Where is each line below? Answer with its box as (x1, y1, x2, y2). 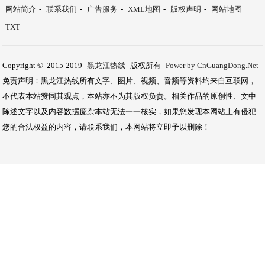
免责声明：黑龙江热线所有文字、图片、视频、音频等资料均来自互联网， (2, 76, 257, 85)
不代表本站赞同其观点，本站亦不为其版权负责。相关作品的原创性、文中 (2, 92, 257, 101)
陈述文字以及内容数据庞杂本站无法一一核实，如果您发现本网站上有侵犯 (2, 107, 257, 116)
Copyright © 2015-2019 (2, 61, 85, 70)
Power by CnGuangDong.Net (166, 61, 259, 70)
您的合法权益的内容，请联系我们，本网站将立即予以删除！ (2, 122, 211, 131)
